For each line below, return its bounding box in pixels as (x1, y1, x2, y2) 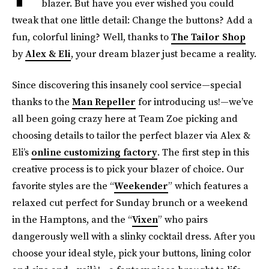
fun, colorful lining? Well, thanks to (12, 30, 171, 43)
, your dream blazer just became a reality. (71, 47, 256, 60)
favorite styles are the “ (12, 179, 114, 192)
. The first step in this (157, 145, 249, 159)
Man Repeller (72, 95, 136, 108)
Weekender (114, 179, 168, 192)
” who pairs (158, 213, 208, 226)
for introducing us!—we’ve (136, 95, 253, 108)
